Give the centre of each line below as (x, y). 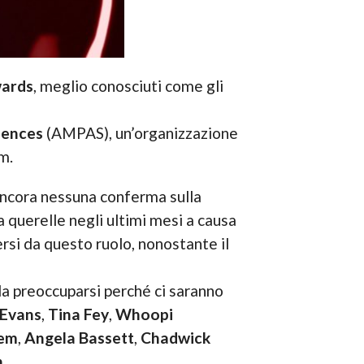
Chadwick (175, 338)
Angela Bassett (79, 338)
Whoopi (144, 314)
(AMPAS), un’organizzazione (140, 133)
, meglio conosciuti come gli (128, 86)
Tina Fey (78, 314)
